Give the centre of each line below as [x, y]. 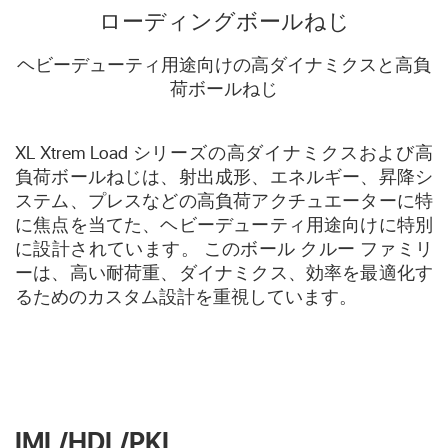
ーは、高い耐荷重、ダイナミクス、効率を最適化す [224, 272]
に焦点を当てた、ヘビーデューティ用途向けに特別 [224, 224]
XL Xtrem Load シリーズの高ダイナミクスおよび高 [224, 152]
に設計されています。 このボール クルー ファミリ [224, 248]
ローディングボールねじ [224, 20]
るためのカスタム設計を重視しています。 [186, 296]
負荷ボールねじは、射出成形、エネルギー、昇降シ [224, 176]
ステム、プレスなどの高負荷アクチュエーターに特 [224, 200]
